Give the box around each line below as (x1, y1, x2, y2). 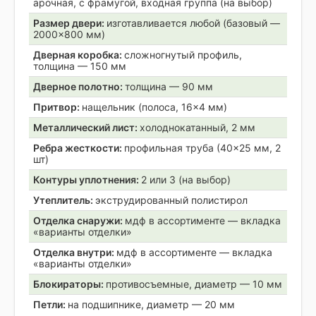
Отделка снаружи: (33, 214, 125, 226)
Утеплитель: (33, 193, 95, 206)
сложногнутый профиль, (124, 48, 242, 61)
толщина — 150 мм (33, 59, 126, 72)
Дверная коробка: (33, 48, 124, 61)
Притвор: (33, 100, 82, 113)
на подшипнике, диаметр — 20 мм (68, 298, 235, 310)
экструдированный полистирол (95, 193, 248, 206)
